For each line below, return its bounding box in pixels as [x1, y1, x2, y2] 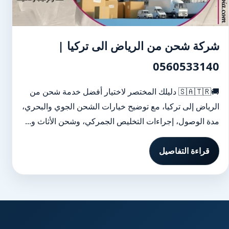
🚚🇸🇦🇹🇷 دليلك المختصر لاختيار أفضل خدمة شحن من [30, 86, 178, 97]
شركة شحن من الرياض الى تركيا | [58, 38, 219, 53]
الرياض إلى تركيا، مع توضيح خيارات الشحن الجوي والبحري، [22, 101, 219, 112]
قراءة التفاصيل [159, 145, 210, 156]
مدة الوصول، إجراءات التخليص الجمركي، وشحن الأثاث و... [25, 116, 219, 127]
